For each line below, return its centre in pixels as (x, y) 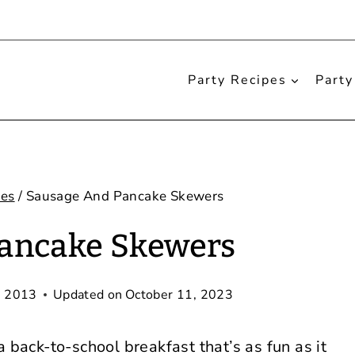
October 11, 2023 (179, 295)
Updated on (88, 295)
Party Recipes (237, 80)
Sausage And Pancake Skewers (125, 196)
